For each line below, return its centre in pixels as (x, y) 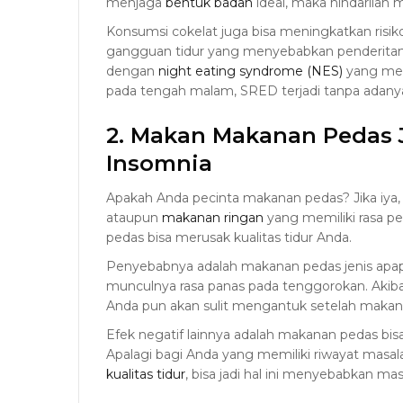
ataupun (134, 217)
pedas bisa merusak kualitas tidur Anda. (229, 237)
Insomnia (159, 164)
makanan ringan (213, 217)
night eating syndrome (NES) (251, 72)
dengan (132, 72)
